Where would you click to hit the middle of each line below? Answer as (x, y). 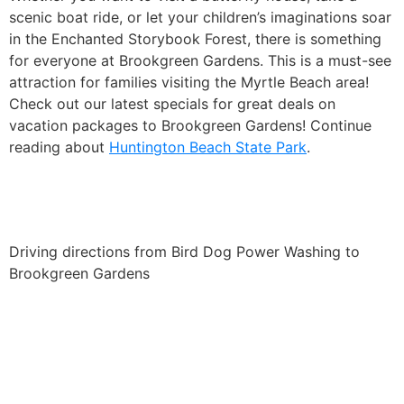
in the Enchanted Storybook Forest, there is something (195, 39)
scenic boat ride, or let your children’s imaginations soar (200, 18)
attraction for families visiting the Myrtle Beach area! (189, 83)
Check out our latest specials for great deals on (172, 104)
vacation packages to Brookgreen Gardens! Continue (190, 126)
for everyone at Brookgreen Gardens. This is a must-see (200, 61)
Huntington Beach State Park (208, 147)
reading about (59, 147)
